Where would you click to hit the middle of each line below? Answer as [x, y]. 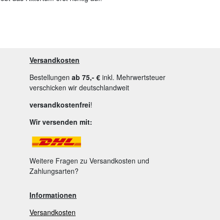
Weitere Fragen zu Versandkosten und [89, 161]
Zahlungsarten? [54, 171]
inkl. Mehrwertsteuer [133, 77]
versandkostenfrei [60, 105]
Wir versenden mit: [61, 122]
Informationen [53, 195]
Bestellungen [51, 77]
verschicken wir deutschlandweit [80, 88]
